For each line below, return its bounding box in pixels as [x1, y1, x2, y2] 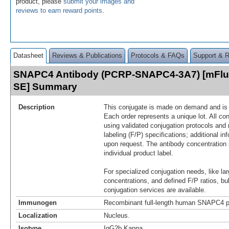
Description [18, 103, 55, 111]
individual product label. [104, 149, 173, 157]
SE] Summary [13, 81, 77, 92]
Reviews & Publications [52, 51, 122, 59]
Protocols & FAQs [131, 51, 185, 59]
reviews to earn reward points [16, 6, 102, 14]
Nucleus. [104, 211, 130, 219]
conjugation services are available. [104, 186, 206, 194]
